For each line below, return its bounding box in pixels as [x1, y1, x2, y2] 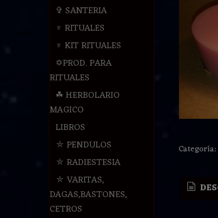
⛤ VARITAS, [55, 172, 104, 188]
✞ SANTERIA [55, 3, 107, 19]
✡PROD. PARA [55, 55, 112, 72]
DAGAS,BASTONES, [49, 187, 127, 203]
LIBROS [55, 120, 85, 136]
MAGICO [49, 102, 84, 118]
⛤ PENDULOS [55, 137, 111, 153]
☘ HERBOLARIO [55, 88, 120, 104]
